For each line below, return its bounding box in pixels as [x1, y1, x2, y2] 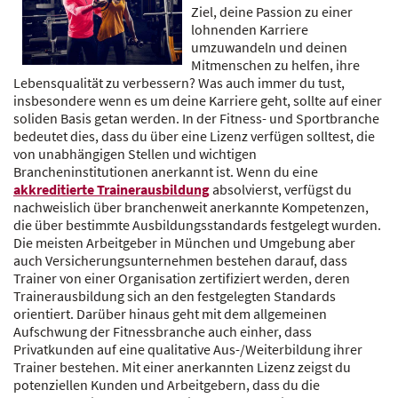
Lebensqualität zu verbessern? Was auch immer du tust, [13, 74, 345, 92]
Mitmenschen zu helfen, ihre [190, 56, 360, 74]
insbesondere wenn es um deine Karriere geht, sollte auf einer [13, 92, 382, 109]
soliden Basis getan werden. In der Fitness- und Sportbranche [13, 109, 379, 127]
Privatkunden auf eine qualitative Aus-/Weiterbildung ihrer [13, 340, 362, 358]
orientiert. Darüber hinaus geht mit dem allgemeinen [13, 305, 327, 322]
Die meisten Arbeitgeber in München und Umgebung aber [13, 234, 355, 251]
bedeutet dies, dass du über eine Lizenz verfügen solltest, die [13, 127, 375, 145]
